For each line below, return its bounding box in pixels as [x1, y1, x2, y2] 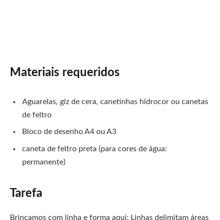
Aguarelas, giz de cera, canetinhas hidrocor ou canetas [22, 98, 208, 106]
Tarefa [10, 187, 42, 199]
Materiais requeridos [10, 66, 120, 79]
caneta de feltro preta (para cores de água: [22, 144, 167, 153]
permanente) [22, 158, 65, 166]
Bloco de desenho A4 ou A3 [22, 128, 116, 136]
